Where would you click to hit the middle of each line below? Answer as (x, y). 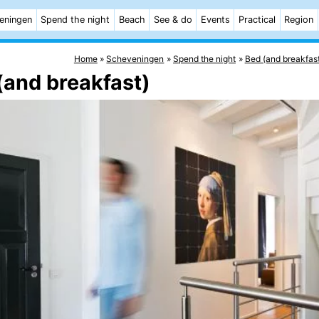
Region (299, 20)
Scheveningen (135, 58)
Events (215, 20)
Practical (257, 20)
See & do (173, 20)
